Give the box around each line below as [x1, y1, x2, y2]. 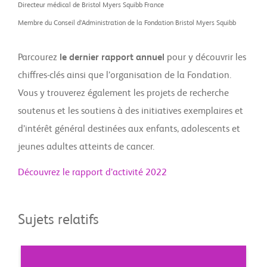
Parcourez [18, 53, 60, 63]
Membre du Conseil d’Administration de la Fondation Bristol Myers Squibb [18, 20, 236, 27]
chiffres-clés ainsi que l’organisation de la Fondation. [18, 71, 231, 80]
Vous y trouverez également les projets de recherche [18, 89, 229, 98]
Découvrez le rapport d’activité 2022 [18, 168, 172, 178]
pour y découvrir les [164, 53, 246, 63]
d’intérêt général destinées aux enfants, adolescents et [18, 125, 240, 134]
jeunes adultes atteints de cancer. [18, 142, 154, 152]
